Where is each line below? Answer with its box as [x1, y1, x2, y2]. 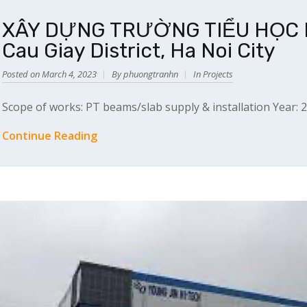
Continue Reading [2, 127, 97, 143]
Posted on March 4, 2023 [2, 67, 97, 80]
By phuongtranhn [112, 67, 178, 80]
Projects [203, 67, 233, 80]
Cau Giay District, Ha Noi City [2, 38, 275, 63]
